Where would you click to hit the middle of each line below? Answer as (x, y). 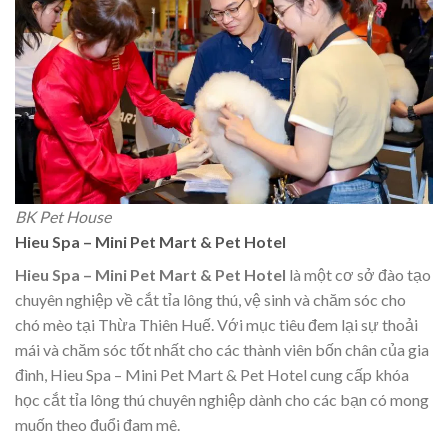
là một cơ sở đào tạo (360, 274)
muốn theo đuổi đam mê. (97, 424)
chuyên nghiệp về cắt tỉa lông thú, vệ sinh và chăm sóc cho (210, 299)
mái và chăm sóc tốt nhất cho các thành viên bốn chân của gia (222, 349)
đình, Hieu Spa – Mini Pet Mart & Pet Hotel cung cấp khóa (212, 374)
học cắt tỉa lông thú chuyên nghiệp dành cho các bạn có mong (222, 399)
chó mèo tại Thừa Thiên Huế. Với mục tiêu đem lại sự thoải (216, 324)
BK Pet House (63, 216)
